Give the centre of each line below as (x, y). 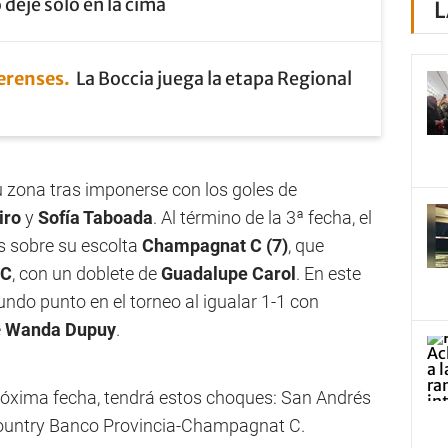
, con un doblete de (86, 273)
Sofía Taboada (95, 217)
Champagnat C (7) (215, 245)
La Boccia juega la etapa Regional (214, 78)
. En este (328, 273)
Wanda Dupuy (60, 329)
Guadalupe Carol (228, 273)
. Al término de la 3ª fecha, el (262, 217)
